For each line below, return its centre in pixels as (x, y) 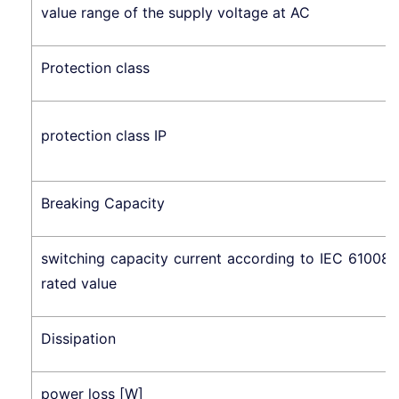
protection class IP (104, 135)
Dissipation (78, 338)
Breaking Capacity (103, 203)
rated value (79, 283)
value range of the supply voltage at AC (175, 12)
